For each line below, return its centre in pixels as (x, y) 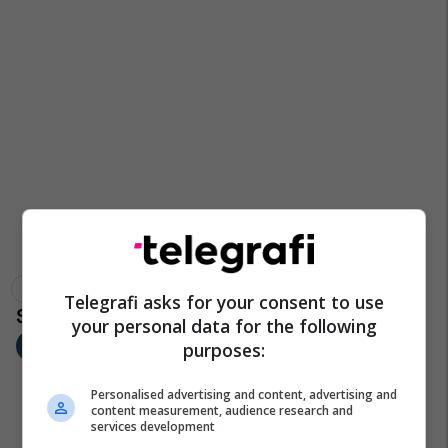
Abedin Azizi (61, 288)
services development (153, 426)
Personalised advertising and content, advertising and (244, 394)
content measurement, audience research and (222, 410)
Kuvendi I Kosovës (229, 288)
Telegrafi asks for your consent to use (224, 301)
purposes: (224, 349)
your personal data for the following (224, 325)
